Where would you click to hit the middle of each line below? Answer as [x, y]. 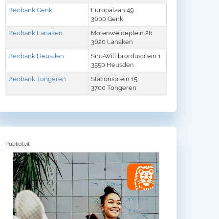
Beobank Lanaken [35, 33]
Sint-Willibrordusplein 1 [126, 56]
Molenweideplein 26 [122, 33]
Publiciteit [18, 144]
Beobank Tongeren [37, 79]
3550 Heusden [112, 65]
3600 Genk [107, 19]
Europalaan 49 [112, 10]
